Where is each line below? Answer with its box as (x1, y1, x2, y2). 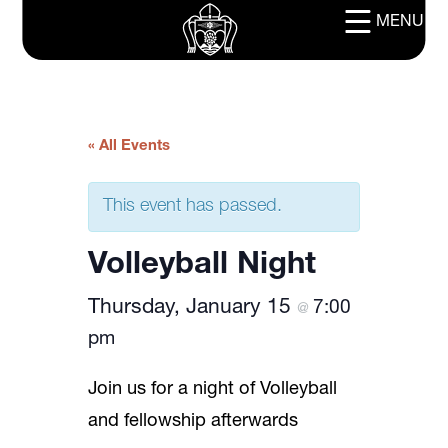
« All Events (88, 139, 170, 154)
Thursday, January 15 (88, 297, 297, 318)
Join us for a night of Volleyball (88, 380, 337, 400)
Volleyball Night (88, 250, 316, 281)
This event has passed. (103, 197, 282, 216)
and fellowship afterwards (88, 412, 298, 432)
